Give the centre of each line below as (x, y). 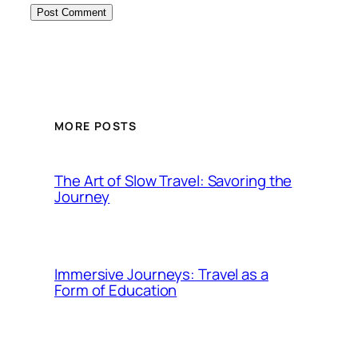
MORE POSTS (95, 126)
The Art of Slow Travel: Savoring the (173, 180)
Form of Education (116, 290)
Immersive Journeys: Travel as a (161, 274)
